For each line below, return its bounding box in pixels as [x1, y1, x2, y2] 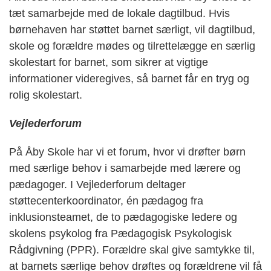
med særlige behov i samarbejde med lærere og [9, 162, 241, 174]
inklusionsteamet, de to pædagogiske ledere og [9, 211, 237, 223]
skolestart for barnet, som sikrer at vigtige [9, 56, 208, 68]
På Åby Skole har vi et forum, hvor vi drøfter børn [9, 145, 246, 158]
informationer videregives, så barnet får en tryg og [9, 72, 249, 85]
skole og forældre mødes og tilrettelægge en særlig [9, 39, 255, 52]
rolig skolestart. [9, 88, 82, 101]
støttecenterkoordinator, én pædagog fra [9, 194, 203, 207]
